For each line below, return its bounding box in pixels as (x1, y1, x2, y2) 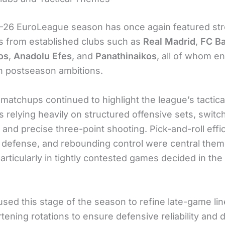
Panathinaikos (95, 50, 157, 61)
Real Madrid (143, 36, 195, 47)
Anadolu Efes (14, 50, 72, 61)
